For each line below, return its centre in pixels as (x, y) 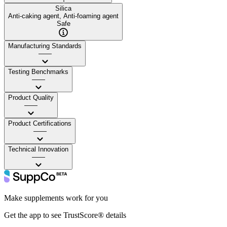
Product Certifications (40, 123)
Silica (63, 8)
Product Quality (31, 97)
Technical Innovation (38, 149)
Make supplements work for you (56, 198)
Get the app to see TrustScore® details (65, 215)
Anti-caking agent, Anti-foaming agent (63, 16)
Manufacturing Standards (45, 46)
